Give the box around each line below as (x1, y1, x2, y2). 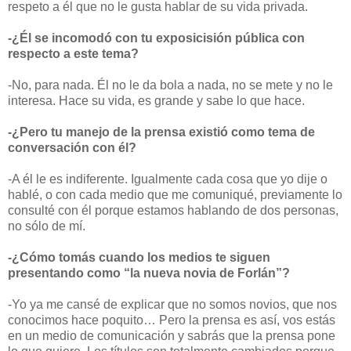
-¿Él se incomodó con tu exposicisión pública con (8, 31, 305, 45)
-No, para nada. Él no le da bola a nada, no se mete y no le (8, 78, 333, 92)
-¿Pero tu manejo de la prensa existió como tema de (8, 125, 315, 139)
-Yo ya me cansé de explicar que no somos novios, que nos (8, 297, 337, 311)
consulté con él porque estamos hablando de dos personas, (8, 203, 338, 217)
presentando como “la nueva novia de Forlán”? (8, 266, 290, 280)
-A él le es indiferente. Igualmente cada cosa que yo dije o (8, 172, 327, 186)
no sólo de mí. (8, 219, 85, 233)
